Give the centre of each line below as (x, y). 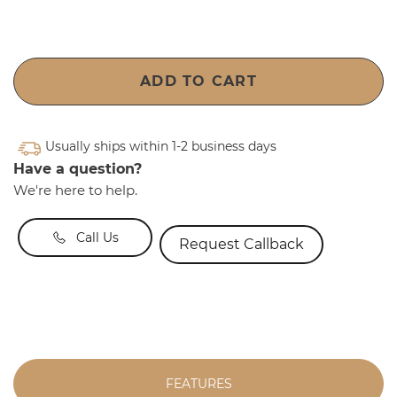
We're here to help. (75, 191)
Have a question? (78, 169)
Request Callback (241, 244)
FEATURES (198, 384)
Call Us (97, 238)
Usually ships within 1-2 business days (161, 147)
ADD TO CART (198, 82)
